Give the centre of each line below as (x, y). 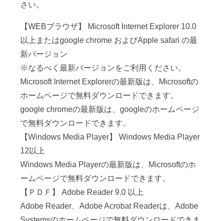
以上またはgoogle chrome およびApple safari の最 (109, 40)
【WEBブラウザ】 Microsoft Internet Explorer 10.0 (109, 27)
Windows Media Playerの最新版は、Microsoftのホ (108, 165)
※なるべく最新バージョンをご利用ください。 (103, 68)
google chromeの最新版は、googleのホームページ (110, 110)
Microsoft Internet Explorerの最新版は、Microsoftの (110, 82)
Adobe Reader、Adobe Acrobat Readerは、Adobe (110, 206)
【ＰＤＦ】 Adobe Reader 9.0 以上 (82, 192)
